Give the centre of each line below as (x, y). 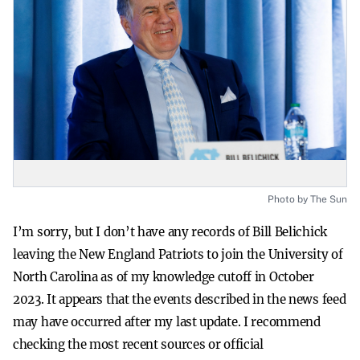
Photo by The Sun (307, 199)
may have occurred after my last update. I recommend (167, 322)
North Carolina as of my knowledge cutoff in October (164, 277)
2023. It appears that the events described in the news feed (180, 299)
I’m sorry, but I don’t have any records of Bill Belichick (170, 232)
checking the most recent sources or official (138, 344)
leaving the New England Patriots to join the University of (178, 254)
